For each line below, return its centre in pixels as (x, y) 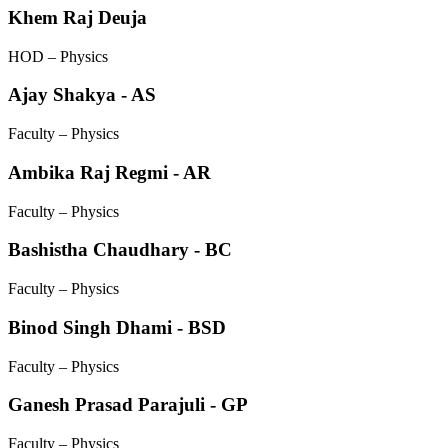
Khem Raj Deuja (77, 18)
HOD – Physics (58, 56)
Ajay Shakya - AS (82, 95)
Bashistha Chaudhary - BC (120, 250)
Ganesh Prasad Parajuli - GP (128, 405)
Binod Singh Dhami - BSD (117, 327)
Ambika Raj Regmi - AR (109, 172)
